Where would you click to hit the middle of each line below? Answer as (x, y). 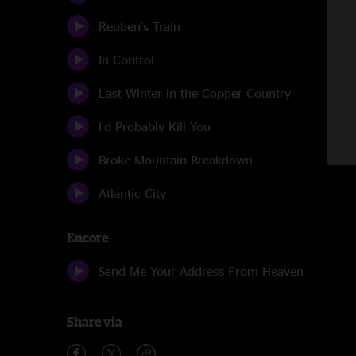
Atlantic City (132, 193)
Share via (95, 322)
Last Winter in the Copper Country (195, 93)
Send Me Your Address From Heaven (201, 271)
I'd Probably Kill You (155, 126)
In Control (126, 60)
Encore (88, 238)
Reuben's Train (139, 26)
